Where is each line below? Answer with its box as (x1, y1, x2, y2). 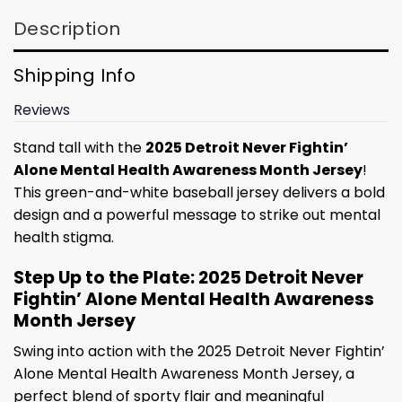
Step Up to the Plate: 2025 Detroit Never (13, 265, 363, 290)
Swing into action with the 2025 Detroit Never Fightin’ (13, 341, 385, 363)
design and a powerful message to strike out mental (13, 204, 380, 225)
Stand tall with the (13, 136, 145, 158)
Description (13, 15, 121, 41)
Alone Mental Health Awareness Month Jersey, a (13, 363, 354, 385)
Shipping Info (13, 62, 136, 88)
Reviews (13, 99, 70, 120)
